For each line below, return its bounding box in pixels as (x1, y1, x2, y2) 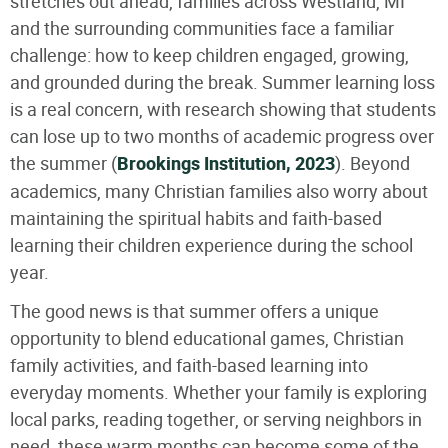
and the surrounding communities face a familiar (10, 15, 394, 41)
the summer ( (10, 150, 117, 176)
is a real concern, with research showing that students (10, 96, 436, 122)
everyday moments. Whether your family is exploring (10, 379, 427, 405)
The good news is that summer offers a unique (10, 298, 379, 324)
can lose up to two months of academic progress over (10, 123, 434, 149)
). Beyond (335, 150, 410, 176)
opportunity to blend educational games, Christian (10, 325, 404, 351)
